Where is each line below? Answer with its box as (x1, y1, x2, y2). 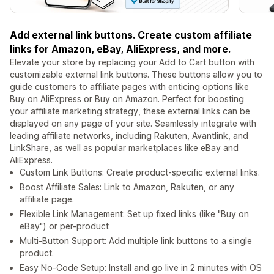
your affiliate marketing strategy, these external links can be (10, 106, 250, 117)
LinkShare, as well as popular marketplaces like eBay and (10, 143, 239, 154)
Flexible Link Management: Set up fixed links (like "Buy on (20, 209, 249, 220)
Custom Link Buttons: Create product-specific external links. (20, 167, 260, 178)
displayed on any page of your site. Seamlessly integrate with (10, 118, 256, 129)
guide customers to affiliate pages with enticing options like (10, 81, 249, 92)
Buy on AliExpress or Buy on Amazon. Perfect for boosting (10, 94, 244, 105)
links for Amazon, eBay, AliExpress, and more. (10, 43, 231, 56)
